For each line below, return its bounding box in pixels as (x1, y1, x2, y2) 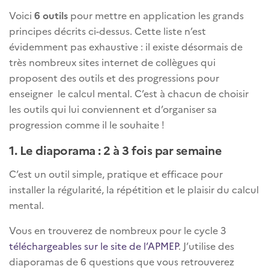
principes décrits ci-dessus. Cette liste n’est (9, 24, 206, 38)
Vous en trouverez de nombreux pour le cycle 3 (9, 223, 226, 237)
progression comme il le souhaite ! (9, 118, 165, 131)
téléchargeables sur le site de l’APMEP (9, 239, 178, 253)
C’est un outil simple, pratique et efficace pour (9, 167, 223, 181)
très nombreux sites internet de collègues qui (9, 55, 216, 69)
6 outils (34, 8, 68, 22)
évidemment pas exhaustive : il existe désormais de (9, 40, 243, 53)
